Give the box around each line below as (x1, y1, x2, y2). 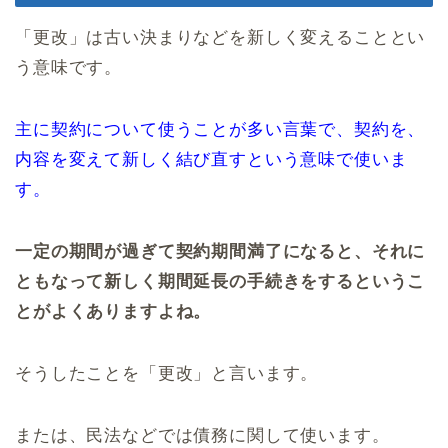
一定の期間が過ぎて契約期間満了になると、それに (15, 242, 426, 262)
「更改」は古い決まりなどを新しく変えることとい (15, 28, 426, 48)
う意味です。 (15, 58, 123, 78)
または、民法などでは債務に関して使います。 (15, 426, 390, 446)
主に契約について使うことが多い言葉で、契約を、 (15, 120, 426, 140)
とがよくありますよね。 (15, 302, 212, 322)
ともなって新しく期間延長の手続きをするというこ (15, 272, 426, 292)
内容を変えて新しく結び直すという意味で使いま (15, 150, 408, 170)
